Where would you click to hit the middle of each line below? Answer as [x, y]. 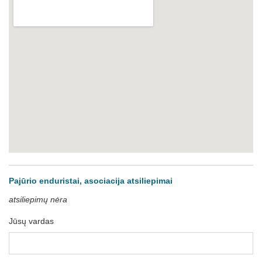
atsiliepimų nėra [38, 199]
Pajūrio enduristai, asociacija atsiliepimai [91, 181]
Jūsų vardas [31, 221]
